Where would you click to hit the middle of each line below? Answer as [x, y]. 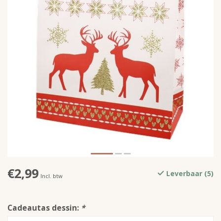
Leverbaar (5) [189, 174]
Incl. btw [52, 176]
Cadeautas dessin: [44, 208]
